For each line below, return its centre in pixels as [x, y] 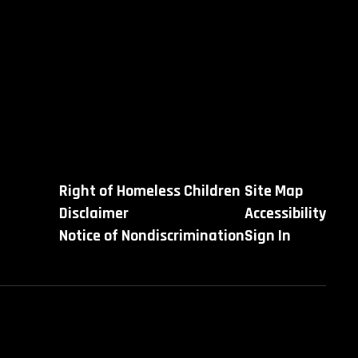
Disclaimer [93, 213]
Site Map [273, 191]
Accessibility [285, 213]
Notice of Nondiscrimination [151, 236]
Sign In [267, 236]
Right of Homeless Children [149, 191]
